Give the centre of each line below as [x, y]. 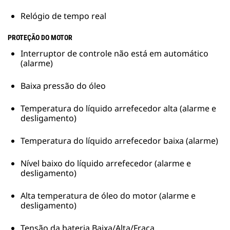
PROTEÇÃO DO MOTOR [40, 38]
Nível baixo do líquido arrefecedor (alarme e [106, 164]
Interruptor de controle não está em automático [114, 54]
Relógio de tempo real [63, 16]
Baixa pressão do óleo [63, 86]
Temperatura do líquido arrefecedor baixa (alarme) [119, 141]
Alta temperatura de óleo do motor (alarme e [108, 196]
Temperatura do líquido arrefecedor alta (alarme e [118, 109]
